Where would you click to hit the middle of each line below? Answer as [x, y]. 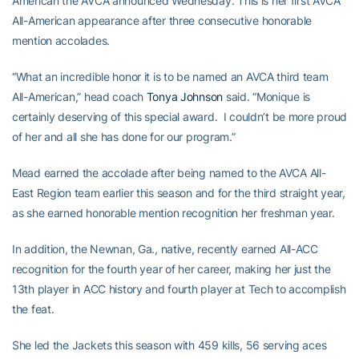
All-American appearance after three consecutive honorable [162, 21]
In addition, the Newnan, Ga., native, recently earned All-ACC [165, 249]
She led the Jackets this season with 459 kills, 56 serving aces [169, 345]
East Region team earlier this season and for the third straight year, [179, 193]
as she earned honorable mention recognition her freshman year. [173, 213]
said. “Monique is [267, 97]
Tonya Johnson [185, 97]
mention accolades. [61, 41]
